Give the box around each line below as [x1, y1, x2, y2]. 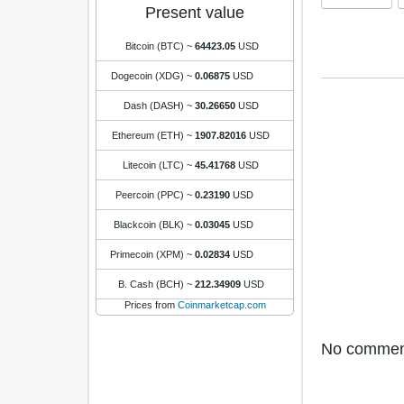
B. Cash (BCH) [118, 279, 184, 289]
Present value [145, 4, 244, 22]
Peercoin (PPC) [115, 189, 184, 200]
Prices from [124, 299, 178, 310]
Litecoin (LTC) [123, 160, 184, 170]
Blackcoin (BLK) [114, 219, 184, 230]
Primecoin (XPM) [110, 249, 184, 260]
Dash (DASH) [124, 100, 184, 111]
